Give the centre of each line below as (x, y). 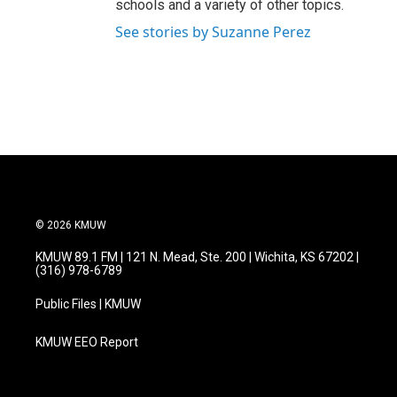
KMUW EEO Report (87, 343)
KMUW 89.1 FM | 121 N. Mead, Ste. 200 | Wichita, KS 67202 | (197, 257)
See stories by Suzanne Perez (213, 32)
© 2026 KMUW (71, 226)
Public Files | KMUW (88, 304)
